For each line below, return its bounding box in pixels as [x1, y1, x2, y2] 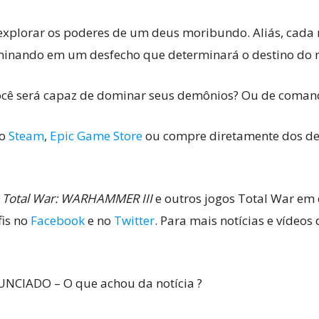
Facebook [31, 211, 85, 229]
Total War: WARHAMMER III [2, 189, 155, 206]
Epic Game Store [50, 127, 142, 144]
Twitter [114, 211, 155, 229]
